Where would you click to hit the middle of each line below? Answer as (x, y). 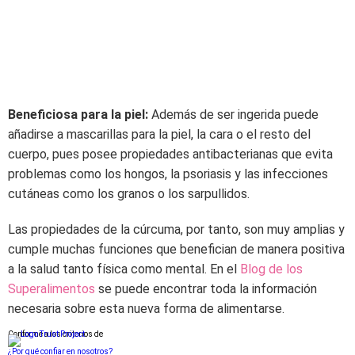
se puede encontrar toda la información (206, 289)
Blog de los (271, 269)
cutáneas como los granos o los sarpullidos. (129, 194)
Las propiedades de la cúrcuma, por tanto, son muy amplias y (176, 229)
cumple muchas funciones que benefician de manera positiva (176, 249)
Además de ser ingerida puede (233, 115)
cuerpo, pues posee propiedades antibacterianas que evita (170, 154)
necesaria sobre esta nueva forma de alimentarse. (146, 309)
